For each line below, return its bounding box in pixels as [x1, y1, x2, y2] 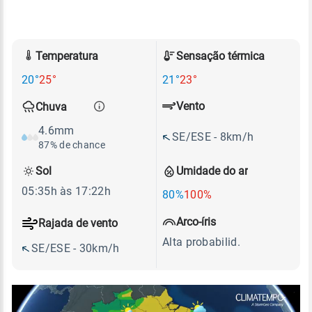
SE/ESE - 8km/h [172, 130, 254, 143]
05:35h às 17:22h [22, 184, 111, 198]
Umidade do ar [176, 164, 248, 178]
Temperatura [36, 49, 98, 63]
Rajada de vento [38, 217, 118, 231]
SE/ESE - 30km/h [31, 242, 120, 256]
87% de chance [38, 139, 105, 150]
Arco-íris [176, 215, 216, 229]
